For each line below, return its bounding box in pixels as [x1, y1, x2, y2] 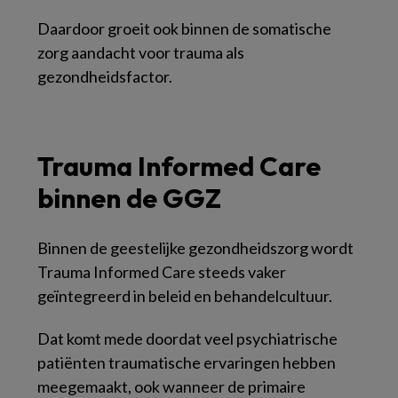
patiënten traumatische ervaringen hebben [37, 353, 336, 372]
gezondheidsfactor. [37, 67, 172, 86]
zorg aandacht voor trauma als [37, 43, 244, 62]
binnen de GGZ [37, 181, 221, 215]
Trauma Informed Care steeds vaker [37, 262, 286, 282]
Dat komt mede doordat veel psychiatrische [37, 329, 338, 348]
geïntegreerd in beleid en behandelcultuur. [37, 286, 332, 306]
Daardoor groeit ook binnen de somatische [37, 19, 331, 38]
